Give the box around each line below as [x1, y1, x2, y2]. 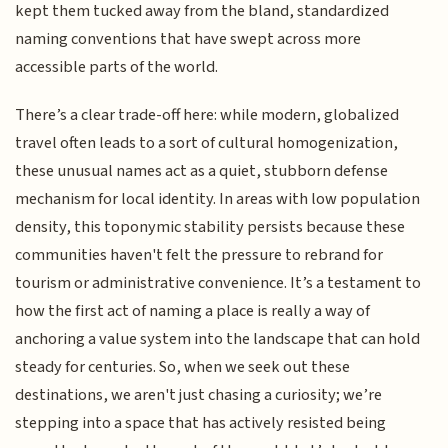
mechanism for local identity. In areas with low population [15, 187, 421, 212]
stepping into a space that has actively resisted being [15, 411, 387, 436]
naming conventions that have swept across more [15, 26, 362, 51]
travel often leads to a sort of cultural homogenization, [15, 131, 399, 156]
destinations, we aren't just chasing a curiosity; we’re [15, 383, 383, 408]
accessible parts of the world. [15, 54, 219, 79]
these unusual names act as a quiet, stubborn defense [15, 159, 389, 184]
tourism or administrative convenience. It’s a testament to [15, 271, 422, 296]
